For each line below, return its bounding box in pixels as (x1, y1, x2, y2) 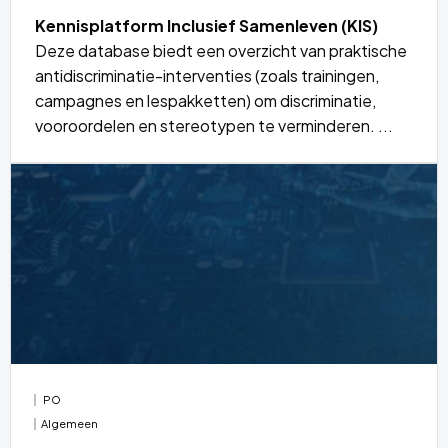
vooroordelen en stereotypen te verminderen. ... (35, 114, 393, 136)
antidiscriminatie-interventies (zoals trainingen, (35, 64, 379, 86)
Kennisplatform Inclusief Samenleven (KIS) (35, 14, 378, 36)
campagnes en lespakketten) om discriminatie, (35, 89, 376, 111)
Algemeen (41, 416, 99, 430)
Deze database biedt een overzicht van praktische (35, 39, 407, 61)
